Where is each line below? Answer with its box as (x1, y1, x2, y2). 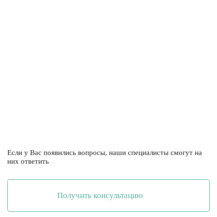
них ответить (7, 157, 49, 165)
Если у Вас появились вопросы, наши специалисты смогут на (7, 149, 202, 156)
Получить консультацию (57, 191, 143, 200)
